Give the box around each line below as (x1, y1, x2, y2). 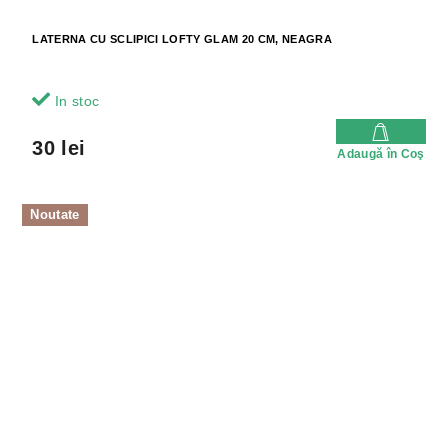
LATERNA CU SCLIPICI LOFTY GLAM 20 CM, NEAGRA (32, 33, 332, 46)
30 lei (32, 137, 86, 160)
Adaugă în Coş (337, 147, 425, 162)
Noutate (30, 207, 80, 223)
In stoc (50, 93, 100, 110)
